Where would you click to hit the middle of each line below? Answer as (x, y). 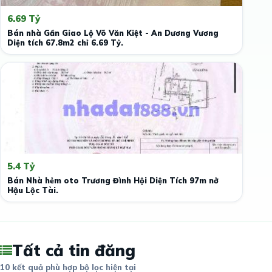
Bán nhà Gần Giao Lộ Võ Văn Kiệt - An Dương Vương (113, 33)
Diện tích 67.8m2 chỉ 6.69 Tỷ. (65, 42)
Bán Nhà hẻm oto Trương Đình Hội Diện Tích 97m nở (113, 180)
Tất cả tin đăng (74, 250)
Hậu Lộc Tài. (33, 190)
